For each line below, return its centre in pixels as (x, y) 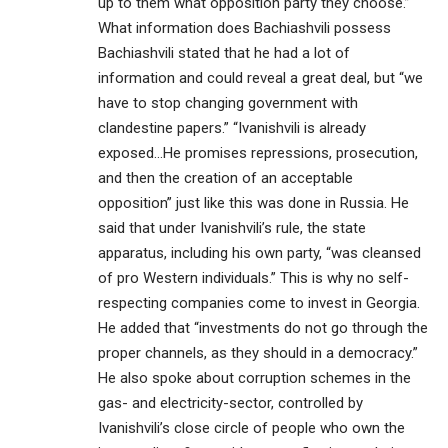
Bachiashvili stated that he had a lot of (224, 52)
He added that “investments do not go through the (263, 327)
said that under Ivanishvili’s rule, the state (232, 227)
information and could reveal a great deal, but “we (260, 77)
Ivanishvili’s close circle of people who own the (251, 427)
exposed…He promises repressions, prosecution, (258, 152)
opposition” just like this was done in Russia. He (253, 202)
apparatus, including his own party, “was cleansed (259, 252)
